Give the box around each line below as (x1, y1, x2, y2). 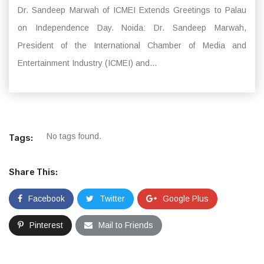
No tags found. (47, 131, 101, 141)
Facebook (28, 194, 65, 203)
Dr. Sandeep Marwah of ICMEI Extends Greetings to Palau (18, 5, 246, 15)
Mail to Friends (98, 220, 153, 230)
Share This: (9, 167, 58, 177)
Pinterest (29, 220, 63, 230)
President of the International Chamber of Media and (18, 41, 246, 50)
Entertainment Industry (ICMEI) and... (18, 58, 157, 68)
